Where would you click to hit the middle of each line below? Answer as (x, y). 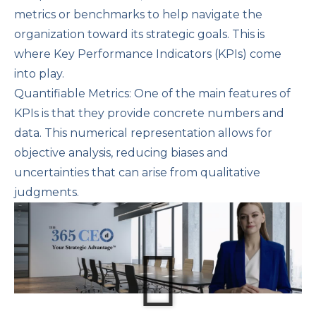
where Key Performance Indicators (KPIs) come (148, 54)
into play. (39, 73)
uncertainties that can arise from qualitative (137, 172)
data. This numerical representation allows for (143, 133)
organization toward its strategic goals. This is (139, 34)
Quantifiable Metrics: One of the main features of (152, 93)
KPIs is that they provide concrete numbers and (149, 113)
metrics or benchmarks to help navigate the (138, 14)
